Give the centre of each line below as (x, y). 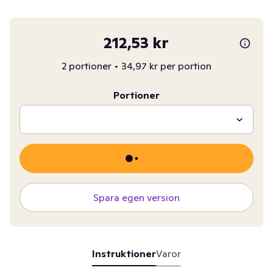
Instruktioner (124, 253)
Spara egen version (136, 197)
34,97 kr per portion (166, 66)
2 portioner (86, 66)
